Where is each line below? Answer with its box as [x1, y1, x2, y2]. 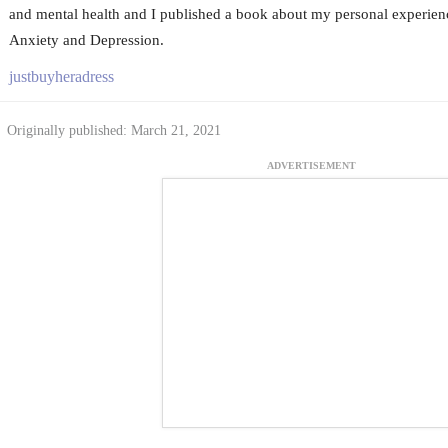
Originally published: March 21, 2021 [6, 122, 221, 138]
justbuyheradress [8, 67, 114, 85]
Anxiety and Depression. [8, 31, 164, 48]
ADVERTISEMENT [267, 160, 356, 172]
